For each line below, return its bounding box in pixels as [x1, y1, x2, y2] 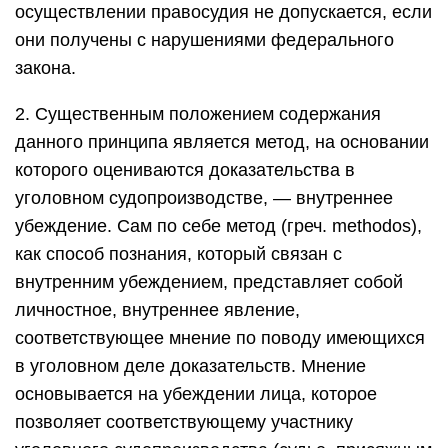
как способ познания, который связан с [15, 244, 342, 264]
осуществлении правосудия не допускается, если [15, 2, 432, 22]
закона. [15, 58, 76, 78]
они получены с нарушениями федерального [15, 30, 394, 50]
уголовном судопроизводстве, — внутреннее [15, 188, 393, 208]
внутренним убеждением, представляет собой [15, 272, 403, 292]
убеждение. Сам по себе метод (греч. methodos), [15, 216, 422, 236]
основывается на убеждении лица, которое [15, 384, 377, 404]
